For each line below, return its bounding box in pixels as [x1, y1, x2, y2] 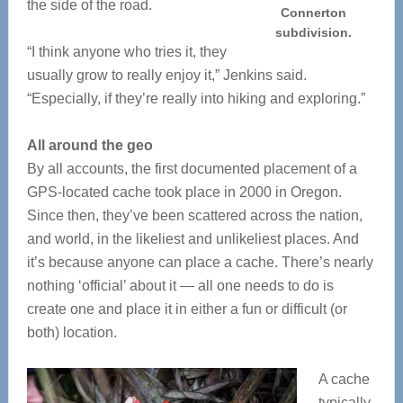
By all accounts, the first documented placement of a [26, 161, 357, 176]
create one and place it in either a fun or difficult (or [26, 301, 347, 317]
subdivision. [275, 25, 353, 40]
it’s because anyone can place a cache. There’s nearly [26, 255, 373, 270]
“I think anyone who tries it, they [26, 44, 227, 59]
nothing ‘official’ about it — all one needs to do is [26, 278, 334, 293]
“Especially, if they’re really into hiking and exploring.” [26, 91, 365, 106]
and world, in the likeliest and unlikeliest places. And [26, 231, 359, 246]
